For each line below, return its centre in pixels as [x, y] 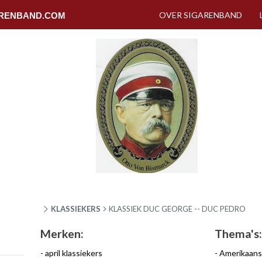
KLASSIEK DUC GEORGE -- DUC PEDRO [177, 209]
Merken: [62, 234]
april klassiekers [74, 253]
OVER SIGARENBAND [201, 15]
